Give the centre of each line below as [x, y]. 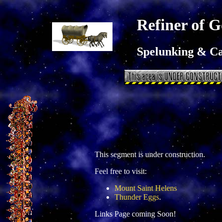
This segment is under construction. [150, 154]
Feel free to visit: [121, 171]
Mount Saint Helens [146, 188]
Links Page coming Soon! [135, 214]
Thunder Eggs [137, 197]
